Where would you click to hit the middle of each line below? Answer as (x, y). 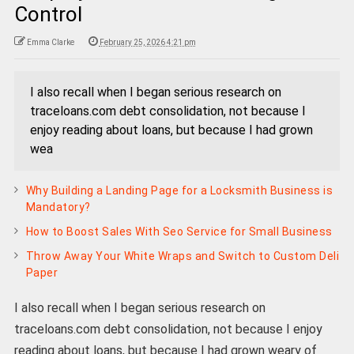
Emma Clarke (50, 43)
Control (48, 15)
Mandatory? (58, 207)
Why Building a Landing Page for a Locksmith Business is (179, 191)
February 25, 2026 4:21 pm (147, 43)
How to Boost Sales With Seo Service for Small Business (179, 232)
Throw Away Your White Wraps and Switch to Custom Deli (183, 256)
